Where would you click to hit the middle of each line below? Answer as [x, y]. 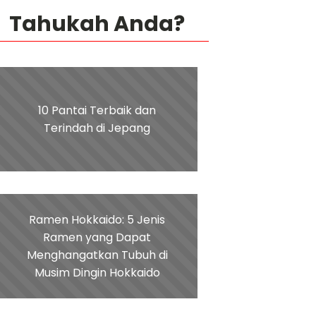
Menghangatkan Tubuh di [97, 255]
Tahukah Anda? [97, 24]
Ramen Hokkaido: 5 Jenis [97, 220]
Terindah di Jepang [97, 128]
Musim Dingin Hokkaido [97, 273]
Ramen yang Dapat [97, 238]
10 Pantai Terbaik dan [97, 111]
